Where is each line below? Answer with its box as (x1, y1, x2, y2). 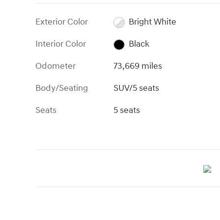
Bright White (128, 16, 176, 28)
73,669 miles (113, 60, 163, 72)
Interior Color (35, 38, 86, 50)
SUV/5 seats (113, 82, 160, 94)
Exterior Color (35, 16, 88, 28)
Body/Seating (35, 82, 88, 94)
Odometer (35, 60, 76, 72)
